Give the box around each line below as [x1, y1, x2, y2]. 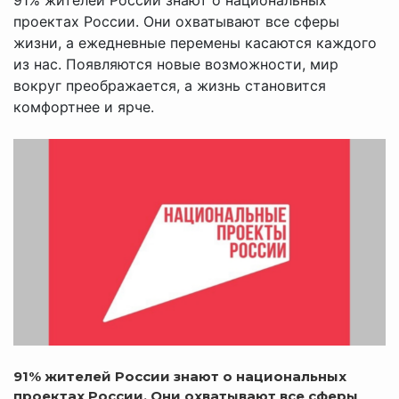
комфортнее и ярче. [13, 97, 154, 116]
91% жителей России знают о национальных [13, 367, 346, 385]
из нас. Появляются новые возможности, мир [13, 54, 338, 73]
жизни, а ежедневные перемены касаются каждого [13, 33, 377, 52]
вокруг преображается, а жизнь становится [13, 76, 326, 94]
